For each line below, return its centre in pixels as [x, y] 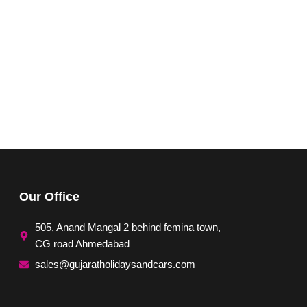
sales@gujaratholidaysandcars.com [115, 264]
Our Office [49, 196]
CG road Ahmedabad [82, 243]
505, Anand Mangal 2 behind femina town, [127, 227]
